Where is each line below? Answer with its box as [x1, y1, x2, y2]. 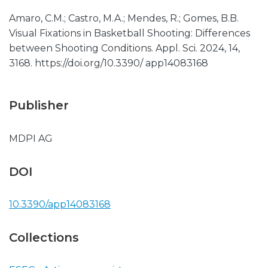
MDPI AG [9, 133, 53, 144]
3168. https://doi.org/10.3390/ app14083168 [9, 57, 208, 69]
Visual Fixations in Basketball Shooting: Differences [9, 28, 250, 39]
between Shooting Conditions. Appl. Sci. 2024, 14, [9, 42, 240, 54]
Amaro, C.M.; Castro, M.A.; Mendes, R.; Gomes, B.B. [9, 13, 239, 24]
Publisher [9, 98, 69, 112]
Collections [9, 230, 79, 245]
